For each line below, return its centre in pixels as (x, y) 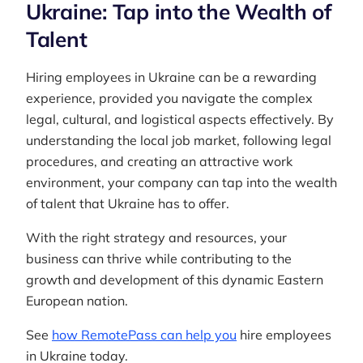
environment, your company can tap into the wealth (181, 182)
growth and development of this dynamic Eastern (175, 280)
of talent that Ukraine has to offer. (129, 203)
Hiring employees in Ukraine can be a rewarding (171, 77)
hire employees (284, 335)
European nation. (77, 301)
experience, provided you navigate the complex (169, 98)
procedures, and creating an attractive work (159, 161)
